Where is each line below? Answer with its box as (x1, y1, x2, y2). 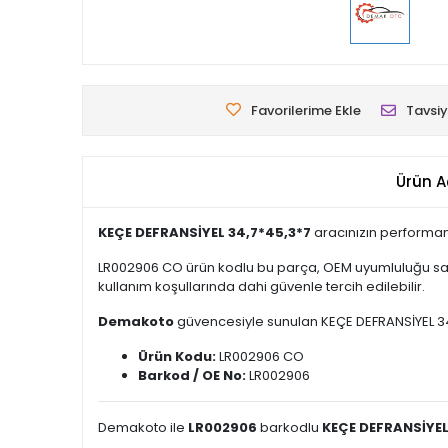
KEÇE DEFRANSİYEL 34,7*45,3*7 (98, 223, 311, 242)
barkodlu (257, 418, 322, 437)
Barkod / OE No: (138, 366, 246, 385)
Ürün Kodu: (138, 347, 216, 366)
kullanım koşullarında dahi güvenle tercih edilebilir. (98, 277, 425, 296)
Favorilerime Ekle (251, 101, 361, 120)
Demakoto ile (98, 418, 188, 437)
